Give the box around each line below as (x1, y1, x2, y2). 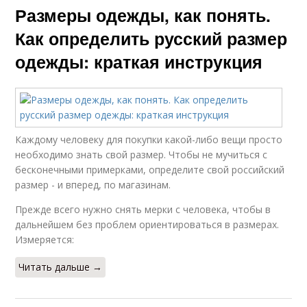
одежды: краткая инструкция (15, 49, 263, 75)
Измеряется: (15, 233, 75, 247)
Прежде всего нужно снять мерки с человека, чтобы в (15, 203, 271, 217)
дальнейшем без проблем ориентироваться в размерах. (15, 218, 280, 232)
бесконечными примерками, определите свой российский (15, 163, 285, 177)
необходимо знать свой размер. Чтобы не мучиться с (15, 148, 268, 162)
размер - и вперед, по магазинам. (15, 178, 171, 192)
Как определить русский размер (15, 26, 288, 51)
